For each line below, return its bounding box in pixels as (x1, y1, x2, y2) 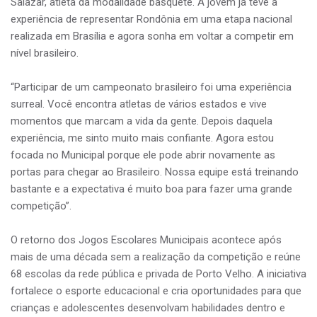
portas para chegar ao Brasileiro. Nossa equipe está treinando (11, 165, 299, 178)
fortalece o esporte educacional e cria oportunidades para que (11, 284, 301, 297)
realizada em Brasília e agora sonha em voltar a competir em (11, 29, 294, 42)
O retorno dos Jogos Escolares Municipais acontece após (11, 233, 282, 246)
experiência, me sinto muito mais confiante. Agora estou (11, 131, 274, 144)
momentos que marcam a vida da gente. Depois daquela (11, 114, 272, 127)
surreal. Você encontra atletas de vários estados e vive (11, 97, 267, 110)
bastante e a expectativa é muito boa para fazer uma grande (11, 182, 292, 195)
